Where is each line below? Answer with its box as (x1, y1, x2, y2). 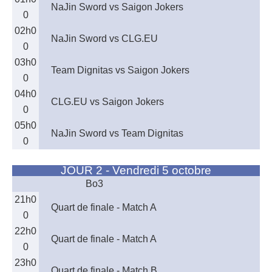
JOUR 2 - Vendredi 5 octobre (61, 164, 211, 177)
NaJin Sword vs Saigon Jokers (51, 2, 183, 12)
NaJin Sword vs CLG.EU (51, 33, 158, 44)
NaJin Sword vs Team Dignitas (51, 128, 183, 138)
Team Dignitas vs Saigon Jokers (51, 65, 189, 75)
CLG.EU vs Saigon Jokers (51, 97, 164, 107)
